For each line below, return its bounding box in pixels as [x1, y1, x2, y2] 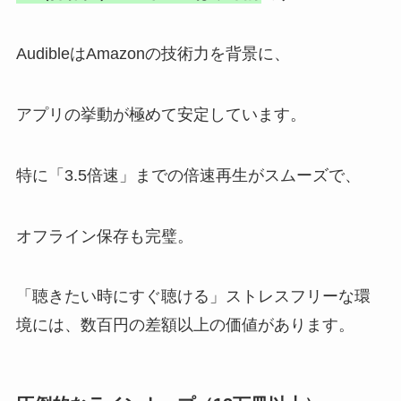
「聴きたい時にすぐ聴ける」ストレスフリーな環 [15, 287, 371, 306]
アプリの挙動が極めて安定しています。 [15, 105, 306, 124]
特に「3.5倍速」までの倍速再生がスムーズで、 [15, 166, 361, 184]
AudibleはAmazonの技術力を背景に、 [15, 45, 290, 64]
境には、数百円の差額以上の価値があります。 [15, 316, 354, 335]
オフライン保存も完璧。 [15, 226, 193, 245]
